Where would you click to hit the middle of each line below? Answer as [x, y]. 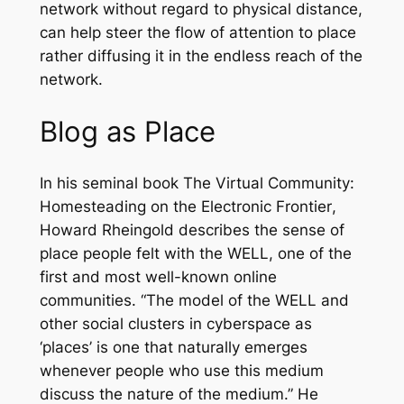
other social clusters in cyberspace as [175, 323]
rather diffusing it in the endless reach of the [201, 56]
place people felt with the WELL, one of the [195, 253]
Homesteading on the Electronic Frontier [185, 206]
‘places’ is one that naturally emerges [173, 347]
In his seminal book [111, 183]
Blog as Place [127, 131]
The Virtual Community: [268, 183]
